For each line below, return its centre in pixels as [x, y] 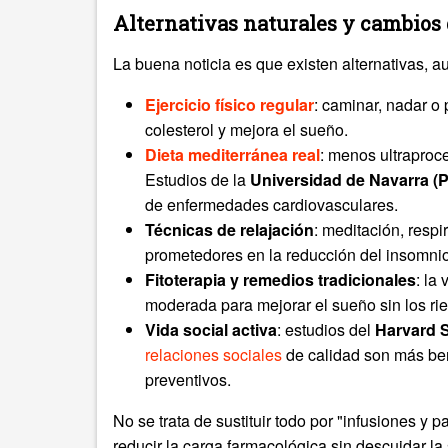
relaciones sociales [213, 355]
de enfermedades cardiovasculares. [271, 205]
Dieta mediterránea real [232, 155]
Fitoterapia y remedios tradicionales [280, 280]
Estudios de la [197, 180]
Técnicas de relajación [229, 230]
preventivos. [188, 380]
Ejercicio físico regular [229, 105]
